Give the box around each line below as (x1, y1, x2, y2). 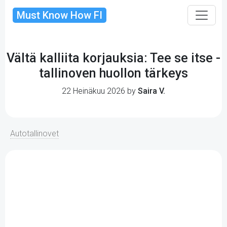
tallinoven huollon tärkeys (39, 66, 188, 81)
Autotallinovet (10, 129, 59, 138)
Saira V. (138, 86, 165, 96)
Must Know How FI (17, 9, 102, 21)
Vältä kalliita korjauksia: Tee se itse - (7, 51, 220, 65)
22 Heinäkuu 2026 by (62, 86, 138, 96)
